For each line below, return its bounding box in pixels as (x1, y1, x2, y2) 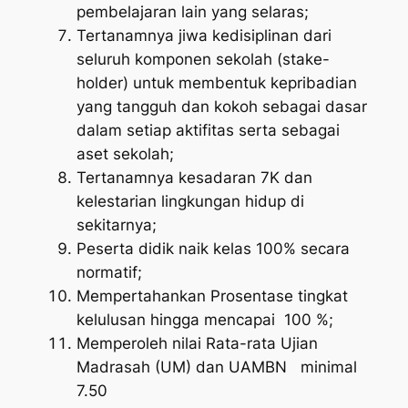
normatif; (76, 262, 142, 281)
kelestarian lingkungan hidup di (76, 191, 304, 210)
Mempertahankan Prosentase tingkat (76, 286, 348, 305)
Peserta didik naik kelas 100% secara (76, 239, 350, 258)
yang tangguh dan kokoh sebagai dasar (76, 97, 367, 116)
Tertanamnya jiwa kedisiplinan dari (76, 25, 331, 45)
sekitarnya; (76, 215, 157, 234)
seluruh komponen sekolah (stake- (76, 49, 330, 68)
